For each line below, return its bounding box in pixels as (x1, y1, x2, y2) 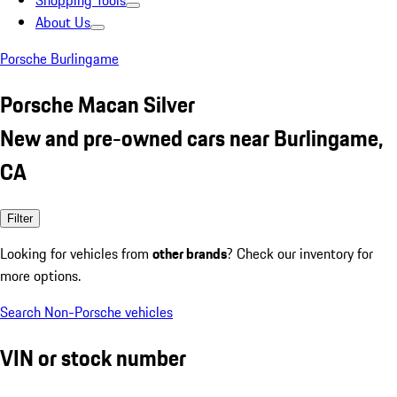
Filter (7, 211, 33, 225)
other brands (152, 242, 227, 264)
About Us (35, 12, 90, 33)
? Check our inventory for (227, 242, 373, 264)
